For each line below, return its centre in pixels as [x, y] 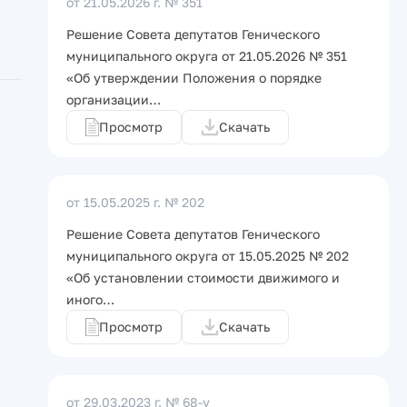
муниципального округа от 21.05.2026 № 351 [207, 56]
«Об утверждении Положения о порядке [194, 78]
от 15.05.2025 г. [114, 202]
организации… [114, 99]
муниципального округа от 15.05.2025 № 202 [208, 256]
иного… [90, 299]
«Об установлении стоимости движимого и [203, 278]
